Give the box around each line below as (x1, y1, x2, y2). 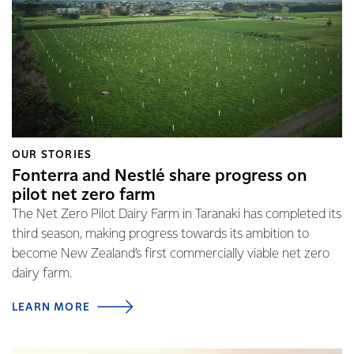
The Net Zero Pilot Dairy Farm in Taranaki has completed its (12, 208, 341, 221)
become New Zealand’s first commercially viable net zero (12, 247, 330, 261)
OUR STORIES (12, 149, 92, 160)
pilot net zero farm (12, 187, 156, 203)
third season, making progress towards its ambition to (12, 228, 309, 241)
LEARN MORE (12, 302, 90, 313)
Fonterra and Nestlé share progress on (12, 168, 307, 184)
